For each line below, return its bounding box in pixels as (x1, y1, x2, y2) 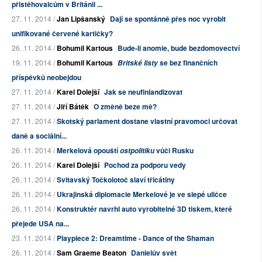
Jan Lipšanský (57, 13, 105, 25)
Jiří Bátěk (57, 101, 89, 112)
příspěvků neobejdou (12, 72, 81, 83)
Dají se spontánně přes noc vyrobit (110, 13, 226, 25)
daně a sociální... (12, 130, 67, 142)
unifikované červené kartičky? (12, 28, 113, 39)
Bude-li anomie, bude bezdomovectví (118, 43, 240, 54)
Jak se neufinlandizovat (104, 87, 182, 98)
